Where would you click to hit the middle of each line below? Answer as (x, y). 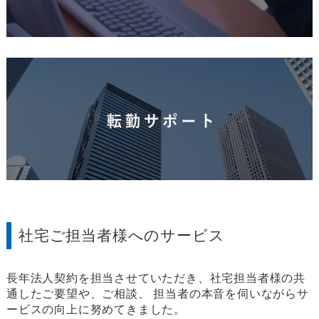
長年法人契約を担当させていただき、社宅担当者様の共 (156, 278)
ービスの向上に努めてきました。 (96, 310)
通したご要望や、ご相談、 (78, 294)
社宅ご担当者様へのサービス (121, 236)
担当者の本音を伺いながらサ (229, 294)
